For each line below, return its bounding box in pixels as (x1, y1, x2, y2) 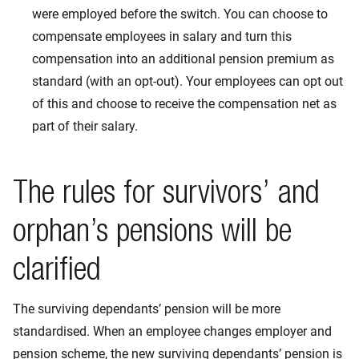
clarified (13, 256, 101, 288)
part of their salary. (32, 119, 138, 134)
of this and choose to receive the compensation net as (32, 96, 337, 111)
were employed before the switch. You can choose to (32, 6, 328, 22)
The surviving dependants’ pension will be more (13, 301, 280, 317)
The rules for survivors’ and (13, 179, 320, 212)
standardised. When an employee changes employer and (13, 324, 332, 339)
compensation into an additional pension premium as (32, 51, 334, 67)
